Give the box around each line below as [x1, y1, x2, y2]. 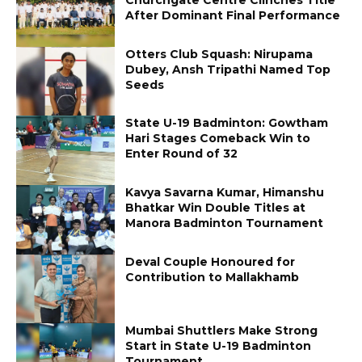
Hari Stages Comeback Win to [125, 131, 311, 146]
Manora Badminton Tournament [125, 215, 324, 230]
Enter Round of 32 [125, 146, 238, 162]
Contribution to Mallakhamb [125, 269, 300, 284]
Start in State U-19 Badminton [125, 339, 312, 354]
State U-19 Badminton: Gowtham [125, 116, 329, 131]
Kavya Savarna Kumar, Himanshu [125, 184, 325, 200]
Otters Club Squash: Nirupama [125, 46, 314, 61]
